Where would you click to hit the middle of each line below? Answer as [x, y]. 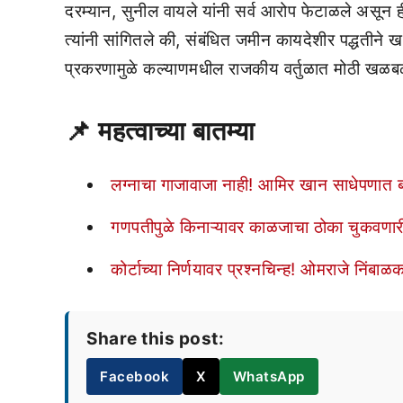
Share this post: [155, 339]
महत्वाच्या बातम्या [177, 131]
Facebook [134, 377]
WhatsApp [269, 377]
